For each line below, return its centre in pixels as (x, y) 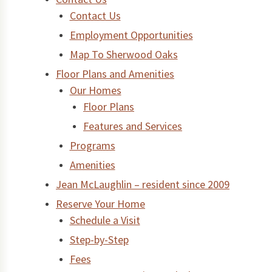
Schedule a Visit (105, 220)
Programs (92, 146)
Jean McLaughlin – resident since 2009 (143, 185)
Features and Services (133, 126)
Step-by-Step (99, 240)
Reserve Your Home (100, 204)
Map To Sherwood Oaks (124, 55)
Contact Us (95, 16)
